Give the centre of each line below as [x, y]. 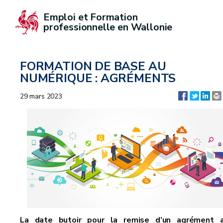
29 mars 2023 [41, 96]
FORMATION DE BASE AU [93, 66]
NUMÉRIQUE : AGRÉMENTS [98, 78]
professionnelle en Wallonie [108, 27]
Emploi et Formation [92, 17]
